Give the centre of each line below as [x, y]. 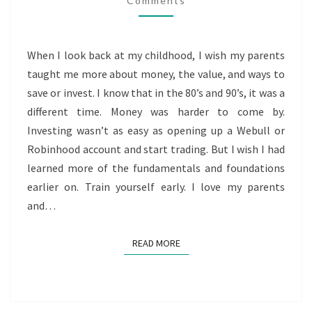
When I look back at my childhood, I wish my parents [156, 55]
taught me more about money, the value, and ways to [156, 74]
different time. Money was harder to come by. [156, 111]
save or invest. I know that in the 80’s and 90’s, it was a [156, 93]
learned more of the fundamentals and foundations [156, 168]
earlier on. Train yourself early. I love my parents [156, 187]
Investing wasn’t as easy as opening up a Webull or [156, 130]
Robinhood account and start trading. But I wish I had [156, 149]
